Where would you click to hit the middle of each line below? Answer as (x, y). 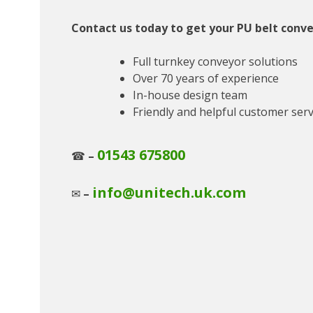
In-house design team (190, 95)
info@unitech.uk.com (169, 192)
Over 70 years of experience (206, 78)
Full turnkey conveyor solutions (215, 61)
